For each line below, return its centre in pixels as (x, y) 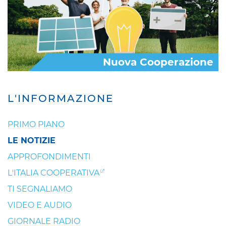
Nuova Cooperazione (158, 62)
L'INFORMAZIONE (61, 98)
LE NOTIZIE (32, 140)
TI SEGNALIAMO (40, 189)
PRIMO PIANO (36, 124)
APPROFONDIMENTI (49, 156)
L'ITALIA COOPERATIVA (53, 173)
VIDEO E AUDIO (40, 205)
